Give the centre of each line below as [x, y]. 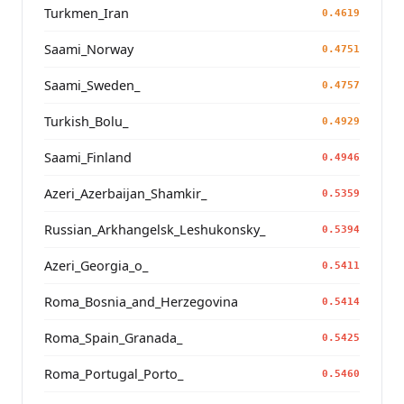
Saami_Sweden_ [92, 85]
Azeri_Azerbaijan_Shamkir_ [125, 193]
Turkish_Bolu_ [86, 121]
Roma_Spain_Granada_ [113, 337]
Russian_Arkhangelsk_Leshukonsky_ [155, 229]
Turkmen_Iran [87, 13]
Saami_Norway [89, 49]
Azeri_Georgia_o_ [96, 265]
